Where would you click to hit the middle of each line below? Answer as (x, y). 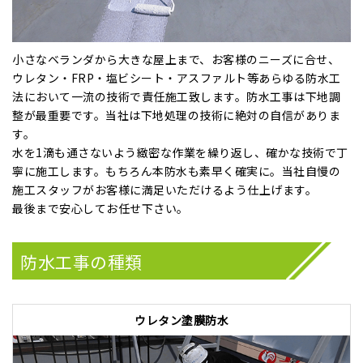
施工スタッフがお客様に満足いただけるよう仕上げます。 (164, 190)
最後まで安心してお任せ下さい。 (100, 209)
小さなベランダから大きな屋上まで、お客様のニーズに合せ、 (176, 60)
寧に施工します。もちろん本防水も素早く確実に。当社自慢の (176, 171)
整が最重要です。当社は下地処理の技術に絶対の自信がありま (176, 115)
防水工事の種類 (81, 261)
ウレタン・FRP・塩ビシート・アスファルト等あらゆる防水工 (177, 78)
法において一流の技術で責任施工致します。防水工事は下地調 (176, 97)
